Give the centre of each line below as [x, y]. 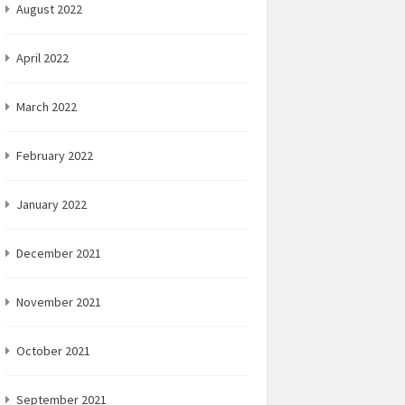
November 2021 [59, 302]
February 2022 [55, 155]
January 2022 [52, 204]
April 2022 [42, 58]
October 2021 [53, 351]
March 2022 [47, 107]
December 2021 [59, 253]
